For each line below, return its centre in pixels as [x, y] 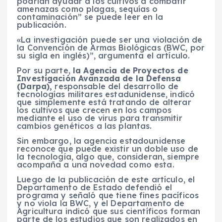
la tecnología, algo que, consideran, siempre [108, 157]
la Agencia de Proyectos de [131, 70]
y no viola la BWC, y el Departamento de [101, 203]
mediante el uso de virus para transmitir [100, 118]
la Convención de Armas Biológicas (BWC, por [111, 47]
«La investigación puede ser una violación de [110, 39]
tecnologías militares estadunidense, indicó [106, 94]
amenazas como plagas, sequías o [87, 9]
